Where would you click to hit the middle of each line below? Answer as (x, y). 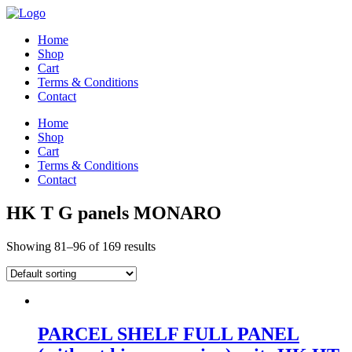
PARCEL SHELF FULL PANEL (169, 334)
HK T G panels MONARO (114, 213)
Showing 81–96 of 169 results (81, 246)
